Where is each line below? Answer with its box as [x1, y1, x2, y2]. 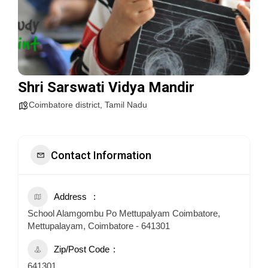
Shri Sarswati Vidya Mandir [18, 79, 194, 96]
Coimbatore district [29, 100, 100, 109]
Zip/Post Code [54, 244, 109, 254]
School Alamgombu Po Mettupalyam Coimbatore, [28, 208, 220, 218]
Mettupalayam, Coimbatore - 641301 [28, 221, 170, 231]
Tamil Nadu [105, 100, 147, 109]
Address [54, 191, 87, 202]
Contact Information [51, 148, 151, 162]
